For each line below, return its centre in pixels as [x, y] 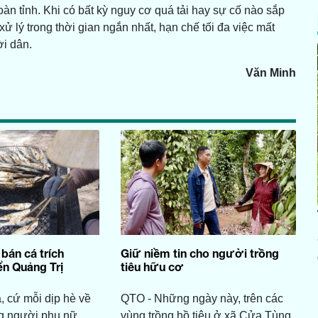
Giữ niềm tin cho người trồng [199, 253]
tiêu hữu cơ [152, 267]
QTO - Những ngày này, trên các [202, 299]
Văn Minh [270, 73]
